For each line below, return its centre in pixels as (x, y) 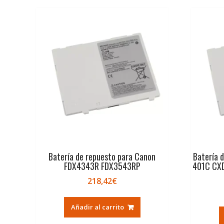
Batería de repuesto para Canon (102, 157)
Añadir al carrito (97, 207)
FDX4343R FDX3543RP (102, 166)
